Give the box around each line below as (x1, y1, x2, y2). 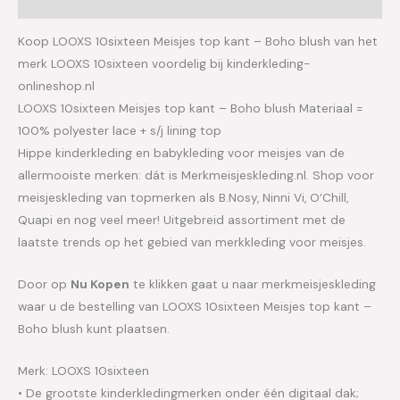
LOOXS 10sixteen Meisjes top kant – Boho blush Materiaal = (18, 100, 363, 117)
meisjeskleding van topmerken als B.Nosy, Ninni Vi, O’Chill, (18, 189, 348, 206)
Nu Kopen (71, 276, 129, 293)
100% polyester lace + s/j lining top (18, 122, 221, 139)
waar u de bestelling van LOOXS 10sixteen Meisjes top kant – (18, 298, 371, 315)
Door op (18, 276, 71, 293)
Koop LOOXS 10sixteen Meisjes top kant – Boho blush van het (18, 33, 378, 50)
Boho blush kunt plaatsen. (18, 321, 170, 337)
